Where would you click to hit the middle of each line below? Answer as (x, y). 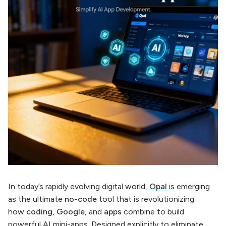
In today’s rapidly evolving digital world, (79, 186)
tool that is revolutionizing (146, 199)
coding (39, 211)
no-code (81, 199)
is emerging (189, 186)
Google (71, 211)
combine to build (153, 211)
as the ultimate (36, 199)
